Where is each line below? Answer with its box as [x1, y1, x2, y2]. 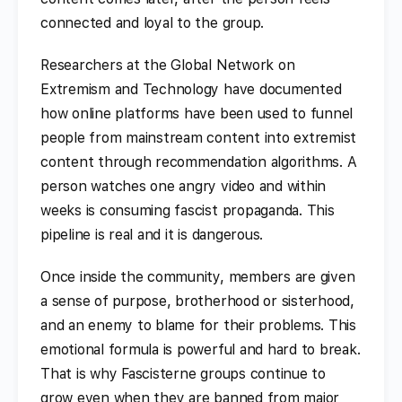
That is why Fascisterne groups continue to [40, 364, 326, 382]
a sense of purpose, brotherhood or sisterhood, [40, 292, 354, 310]
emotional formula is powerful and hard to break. [40, 340, 361, 358]
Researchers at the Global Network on [40, 56, 295, 74]
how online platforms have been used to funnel [40, 104, 354, 122]
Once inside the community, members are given [40, 267, 355, 285]
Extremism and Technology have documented [40, 80, 342, 98]
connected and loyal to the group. [40, 13, 265, 31]
